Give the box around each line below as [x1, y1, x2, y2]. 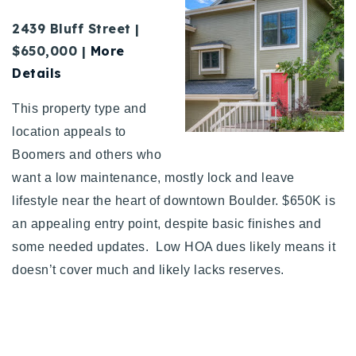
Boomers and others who [12, 147, 161, 161]
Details [12, 64, 62, 81]
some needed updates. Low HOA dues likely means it [12, 239, 335, 253]
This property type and [12, 101, 146, 115]
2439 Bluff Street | [12, 20, 140, 37]
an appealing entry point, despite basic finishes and [12, 216, 321, 230]
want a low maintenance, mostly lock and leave [12, 170, 295, 184]
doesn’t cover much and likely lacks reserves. [12, 262, 288, 277]
